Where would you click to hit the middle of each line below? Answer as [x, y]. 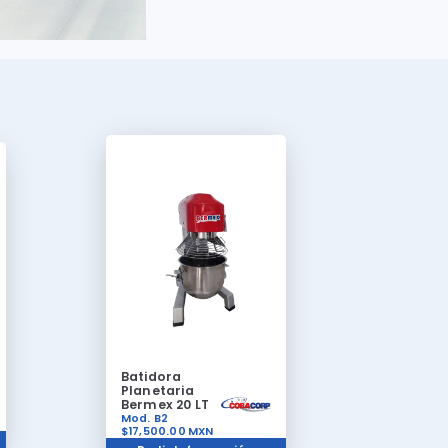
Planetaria [157, 391]
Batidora [151, 377]
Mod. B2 [144, 419]
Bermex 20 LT [165, 405]
